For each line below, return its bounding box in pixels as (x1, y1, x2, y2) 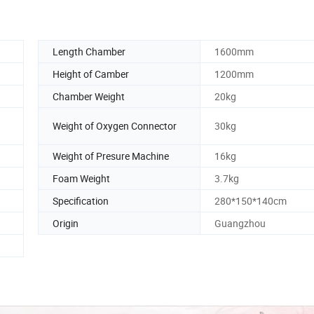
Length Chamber (53, 44, 125, 58)
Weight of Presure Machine (53, 149, 169, 163)
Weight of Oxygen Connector (53, 119, 177, 133)
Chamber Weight (53, 89, 125, 103)
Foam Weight (53, 171, 110, 185)
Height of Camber (53, 67, 129, 81)
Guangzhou (214, 216, 266, 230)
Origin (53, 216, 78, 230)
